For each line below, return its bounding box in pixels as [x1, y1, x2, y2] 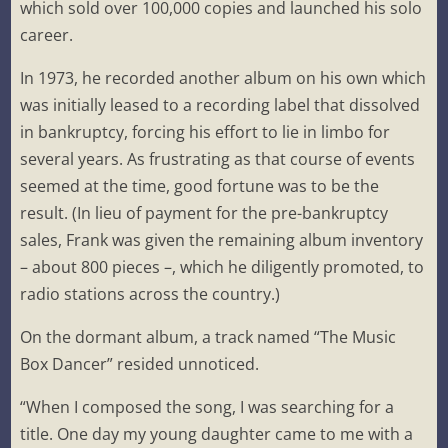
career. [20, 24, 74, 47]
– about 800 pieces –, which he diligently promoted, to [20, 256, 425, 279]
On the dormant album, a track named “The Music [20, 326, 397, 349]
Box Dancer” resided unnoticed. [20, 353, 260, 376]
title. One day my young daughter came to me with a [20, 423, 414, 446]
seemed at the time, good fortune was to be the [20, 175, 380, 198]
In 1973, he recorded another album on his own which [20, 67, 427, 90]
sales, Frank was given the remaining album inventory [20, 229, 424, 252]
